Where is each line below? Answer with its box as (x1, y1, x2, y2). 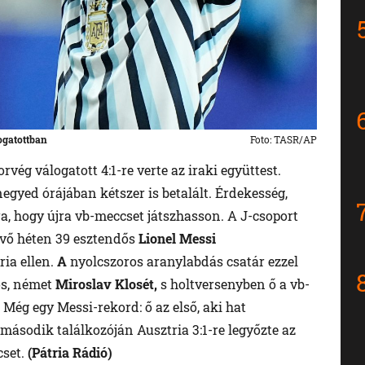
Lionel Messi (139, 229, 216, 247)
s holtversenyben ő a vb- (157, 275, 310, 292)
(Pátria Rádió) (28, 343, 112, 361)
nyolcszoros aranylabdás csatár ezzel (70, 252, 298, 270)
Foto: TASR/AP (249, 132, 317, 146)
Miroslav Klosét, (55, 275, 157, 292)
